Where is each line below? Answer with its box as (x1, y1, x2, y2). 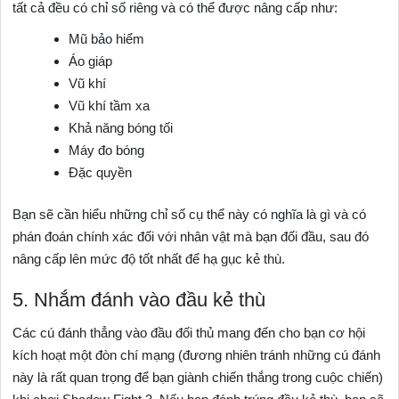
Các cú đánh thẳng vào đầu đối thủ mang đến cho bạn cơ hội (12, 325, 366, 341)
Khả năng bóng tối (68, 119, 173, 135)
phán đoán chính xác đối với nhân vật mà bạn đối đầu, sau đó (12, 229, 370, 245)
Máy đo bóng (68, 142, 144, 158)
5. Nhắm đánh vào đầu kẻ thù (12, 289, 266, 312)
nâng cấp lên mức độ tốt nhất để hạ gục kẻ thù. (12, 251, 286, 267)
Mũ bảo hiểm (68, 30, 144, 46)
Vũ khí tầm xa (68, 97, 150, 113)
